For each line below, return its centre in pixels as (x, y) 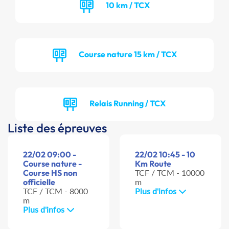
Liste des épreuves (57, 128)
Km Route (153, 164)
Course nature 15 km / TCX (128, 54)
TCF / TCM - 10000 (170, 173)
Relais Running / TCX (128, 103)
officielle (39, 182)
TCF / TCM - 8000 (55, 191)
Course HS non (50, 173)
